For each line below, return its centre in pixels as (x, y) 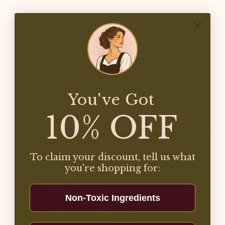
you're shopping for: (113, 168)
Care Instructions (59, 50)
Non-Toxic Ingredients (113, 198)
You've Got (111, 100)
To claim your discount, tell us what (113, 157)
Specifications (53, 19)
